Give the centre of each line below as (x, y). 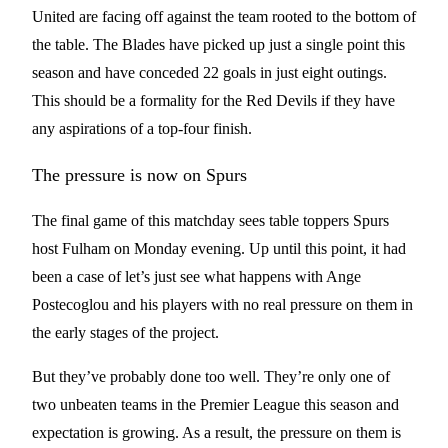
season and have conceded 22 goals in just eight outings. (209, 72)
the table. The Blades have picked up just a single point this (218, 44)
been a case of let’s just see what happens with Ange (196, 276)
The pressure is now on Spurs (142, 174)
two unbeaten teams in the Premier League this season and (215, 404)
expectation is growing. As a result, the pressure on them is (216, 432)
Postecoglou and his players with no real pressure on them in (222, 304)
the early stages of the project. (127, 332)
